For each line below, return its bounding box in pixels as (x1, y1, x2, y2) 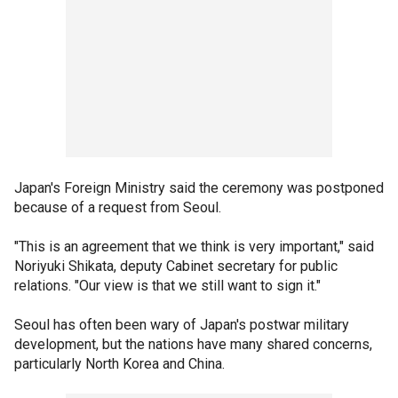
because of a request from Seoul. (14, 199, 221, 216)
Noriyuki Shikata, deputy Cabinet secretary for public (14, 258, 338, 275)
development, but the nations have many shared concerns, (14, 336, 372, 353)
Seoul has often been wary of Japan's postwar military (14, 316, 349, 333)
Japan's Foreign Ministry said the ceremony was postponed (14, 179, 384, 196)
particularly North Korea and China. (14, 355, 225, 372)
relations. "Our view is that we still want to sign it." (14, 277, 321, 294)
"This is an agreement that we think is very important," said (14, 238, 374, 255)
